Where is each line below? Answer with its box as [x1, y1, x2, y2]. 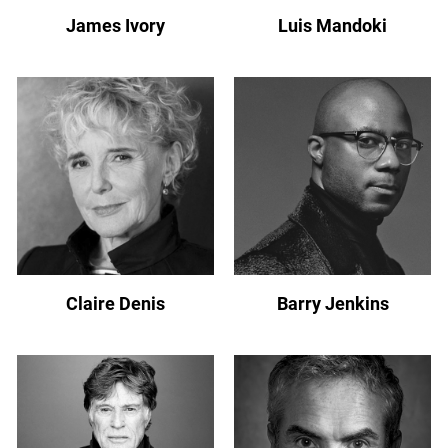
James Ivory [65, 15, 165, 37]
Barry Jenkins [276, 292, 389, 314]
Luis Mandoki [278, 15, 388, 37]
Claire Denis [65, 292, 165, 314]
